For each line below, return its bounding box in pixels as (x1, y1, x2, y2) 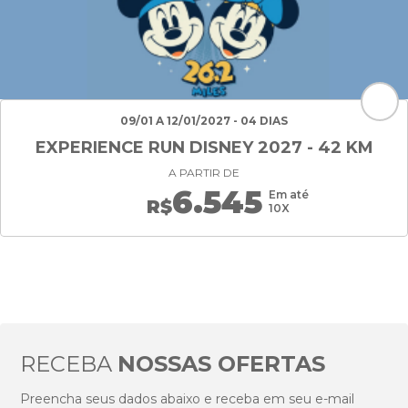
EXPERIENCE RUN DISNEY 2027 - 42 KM (35, 138, 373, 158)
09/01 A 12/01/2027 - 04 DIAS (120, 114, 288, 127)
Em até (268, 188, 309, 201)
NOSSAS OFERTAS (117, 351, 326, 377)
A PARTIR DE (168, 166, 240, 179)
